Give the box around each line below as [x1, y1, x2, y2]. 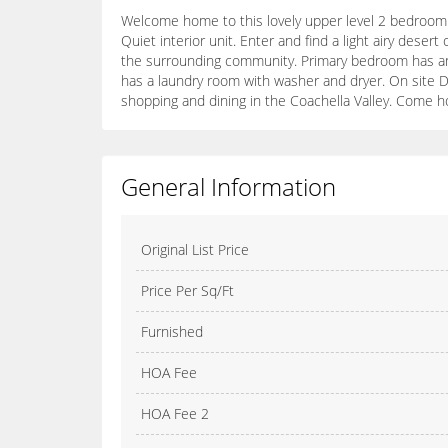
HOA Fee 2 [141, 404, 209, 424]
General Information [121, 170, 336, 204]
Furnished [141, 322, 203, 342]
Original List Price [141, 240, 249, 260]
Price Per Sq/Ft [141, 281, 234, 301]
